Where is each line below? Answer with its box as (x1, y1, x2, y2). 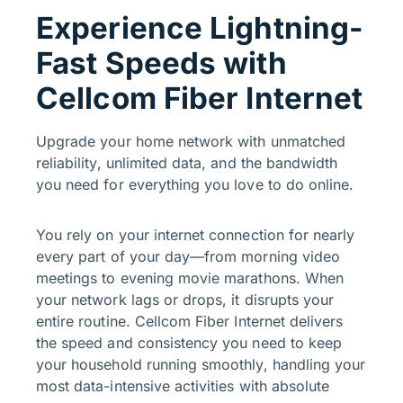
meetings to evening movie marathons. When (36, 269, 345, 288)
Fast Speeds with (36, 45, 287, 82)
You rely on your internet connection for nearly (36, 226, 355, 245)
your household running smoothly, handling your (36, 355, 366, 374)
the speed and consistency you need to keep (36, 334, 343, 353)
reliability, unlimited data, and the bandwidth (36, 154, 338, 173)
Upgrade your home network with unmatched (36, 132, 345, 151)
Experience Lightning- (36, 10, 364, 47)
